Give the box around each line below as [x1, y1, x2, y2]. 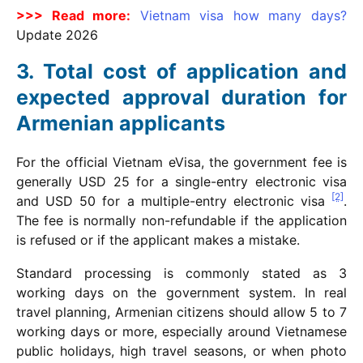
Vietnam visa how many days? [139, 6, 348, 23]
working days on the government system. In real [16, 284, 347, 301]
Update [16, 26, 66, 43]
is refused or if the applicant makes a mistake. [16, 231, 300, 248]
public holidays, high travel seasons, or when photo [16, 342, 347, 359]
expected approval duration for [16, 84, 347, 109]
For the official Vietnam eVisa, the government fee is [16, 153, 347, 170]
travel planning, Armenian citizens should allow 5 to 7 [16, 303, 347, 320]
